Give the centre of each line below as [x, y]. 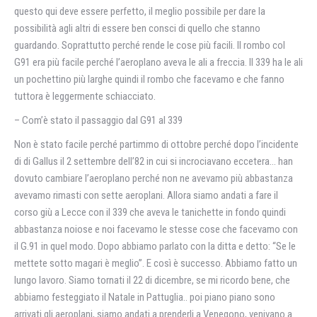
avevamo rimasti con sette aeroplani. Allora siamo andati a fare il [146, 195]
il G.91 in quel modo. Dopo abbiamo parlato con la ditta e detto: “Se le [155, 246]
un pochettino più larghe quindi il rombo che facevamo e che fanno [149, 79]
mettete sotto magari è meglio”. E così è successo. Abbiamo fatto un [156, 263]
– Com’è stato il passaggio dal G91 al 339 [98, 120]
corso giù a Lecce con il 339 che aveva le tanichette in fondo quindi [150, 212]
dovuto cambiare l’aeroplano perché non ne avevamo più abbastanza [154, 178]
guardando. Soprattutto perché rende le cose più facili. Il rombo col [150, 45]
